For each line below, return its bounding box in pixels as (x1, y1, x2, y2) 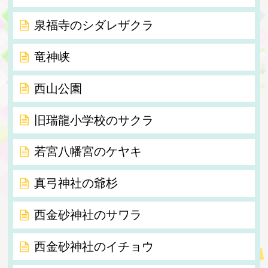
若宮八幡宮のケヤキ (33, 145, 142, 159)
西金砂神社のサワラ (33, 208, 142, 221)
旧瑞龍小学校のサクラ (33, 113, 154, 127)
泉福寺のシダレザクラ (33, 19, 154, 32)
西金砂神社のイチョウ (33, 239, 154, 253)
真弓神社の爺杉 (33, 176, 118, 190)
